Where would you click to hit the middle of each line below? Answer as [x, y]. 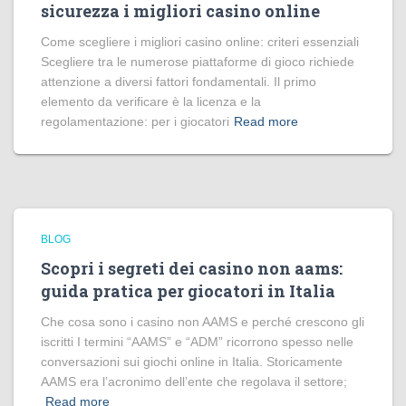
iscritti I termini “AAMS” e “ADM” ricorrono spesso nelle [197, 342]
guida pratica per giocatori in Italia [188, 291]
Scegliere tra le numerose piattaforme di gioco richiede [198, 62]
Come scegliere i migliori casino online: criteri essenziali [200, 42]
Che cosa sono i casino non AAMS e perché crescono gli [203, 322]
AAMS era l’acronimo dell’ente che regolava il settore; [194, 382]
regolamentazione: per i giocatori [135, 121]
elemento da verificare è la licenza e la [151, 101]
